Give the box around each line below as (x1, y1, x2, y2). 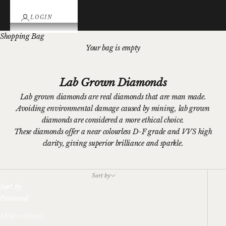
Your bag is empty (85, 43, 141, 53)
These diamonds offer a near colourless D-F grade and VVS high (14, 127, 212, 137)
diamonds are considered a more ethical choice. (41, 116, 185, 125)
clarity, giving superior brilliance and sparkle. (42, 139, 184, 148)
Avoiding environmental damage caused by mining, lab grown (16, 104, 210, 114)
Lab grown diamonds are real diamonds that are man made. (20, 92, 206, 102)
